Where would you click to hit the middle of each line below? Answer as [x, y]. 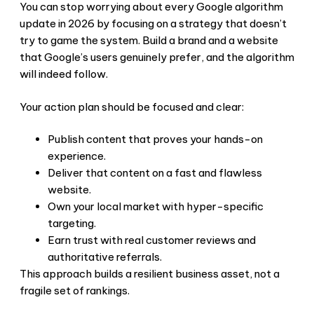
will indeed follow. [64, 74]
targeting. [72, 224]
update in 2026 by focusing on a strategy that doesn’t [153, 24]
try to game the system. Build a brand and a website [149, 41]
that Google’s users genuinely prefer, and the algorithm [157, 57]
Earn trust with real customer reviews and [152, 240]
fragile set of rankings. [76, 291]
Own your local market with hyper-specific [156, 207]
